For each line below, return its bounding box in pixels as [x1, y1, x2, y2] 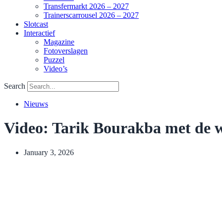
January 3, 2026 [24, 148, 74, 157]
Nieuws [24, 100, 48, 108]
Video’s [44, 64, 67, 73]
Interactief [24, 29, 55, 37]
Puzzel [44, 55, 64, 64]
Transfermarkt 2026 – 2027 [44, 2, 129, 10]
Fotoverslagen [44, 47, 88, 55]
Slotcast [24, 20, 48, 28]
